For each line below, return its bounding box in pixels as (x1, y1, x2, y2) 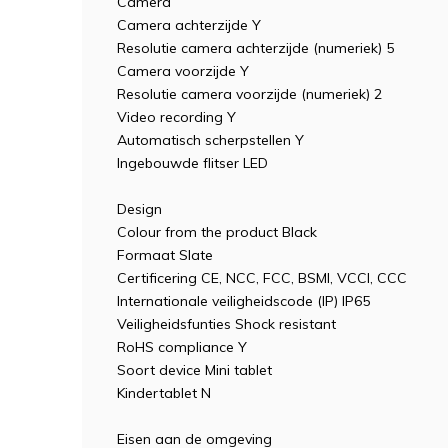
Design (117, 200, 162, 218)
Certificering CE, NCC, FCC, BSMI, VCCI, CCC (117, 269, 407, 287)
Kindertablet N (117, 384, 211, 402)
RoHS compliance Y (117, 338, 247, 356)
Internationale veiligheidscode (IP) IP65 (117, 292, 370, 310)
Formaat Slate (117, 246, 213, 264)
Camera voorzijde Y (117, 62, 249, 80)
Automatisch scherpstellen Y (117, 131, 304, 149)
